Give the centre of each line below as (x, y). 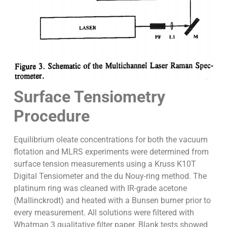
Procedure (51, 116)
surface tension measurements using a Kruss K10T (105, 164)
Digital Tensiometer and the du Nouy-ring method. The (110, 176)
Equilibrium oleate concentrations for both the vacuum (110, 140)
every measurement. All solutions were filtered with (104, 213)
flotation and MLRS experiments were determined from (111, 152)
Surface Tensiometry (89, 97)
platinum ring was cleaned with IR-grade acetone (100, 188)
